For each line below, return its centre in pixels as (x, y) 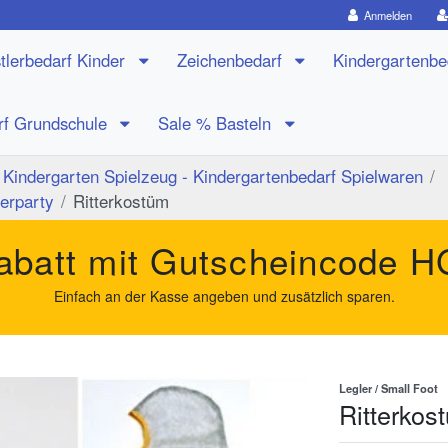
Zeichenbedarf (231, 60)
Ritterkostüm (121, 200)
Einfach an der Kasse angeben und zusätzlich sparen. (224, 295)
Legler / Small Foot (388, 387)
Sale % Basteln (217, 122)
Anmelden (388, 15)
